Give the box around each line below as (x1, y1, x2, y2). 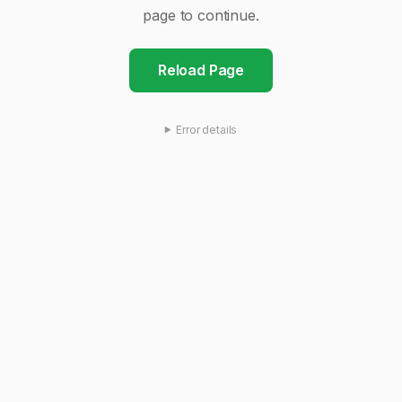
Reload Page (157, 60, 245, 79)
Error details (176, 122, 238, 136)
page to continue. (143, 5, 259, 24)
